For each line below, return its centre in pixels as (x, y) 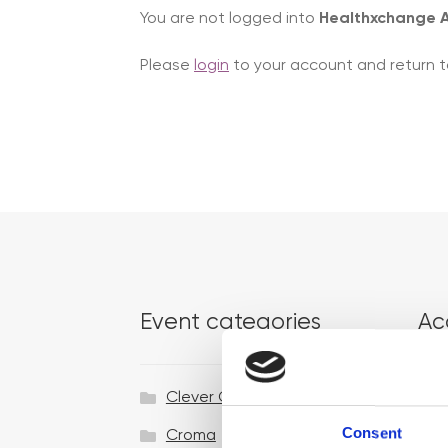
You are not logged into (230, 18)
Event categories (231, 323)
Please (167, 66)
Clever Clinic (211, 398)
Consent (372, 433)
